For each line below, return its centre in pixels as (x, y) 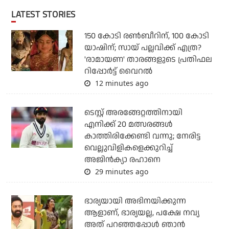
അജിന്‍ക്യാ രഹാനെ (122, 159)
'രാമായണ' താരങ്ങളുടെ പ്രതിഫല (148, 59)
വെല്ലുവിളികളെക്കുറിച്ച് (128, 148)
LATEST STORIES (45, 14)
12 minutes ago (120, 83)
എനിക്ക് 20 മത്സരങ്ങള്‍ (128, 124)
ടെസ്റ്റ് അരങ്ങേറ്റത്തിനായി (133, 112)
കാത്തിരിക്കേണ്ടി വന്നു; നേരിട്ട (142, 136)
